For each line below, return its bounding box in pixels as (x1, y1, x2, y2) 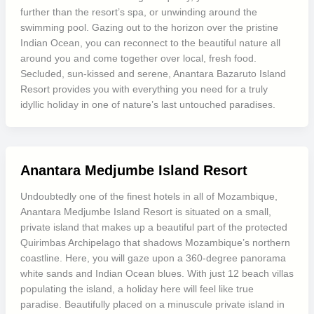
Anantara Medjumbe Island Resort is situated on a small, (20, 206, 271, 217)
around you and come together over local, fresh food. (20, 53, 257, 64)
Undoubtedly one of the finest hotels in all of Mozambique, (20, 191, 278, 202)
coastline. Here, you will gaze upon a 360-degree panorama (20, 252, 286, 264)
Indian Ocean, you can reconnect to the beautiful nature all (20, 37, 280, 48)
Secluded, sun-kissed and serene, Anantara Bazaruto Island (20, 68, 286, 79)
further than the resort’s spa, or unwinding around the (20, 6, 257, 18)
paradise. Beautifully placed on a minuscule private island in (20, 299, 285, 310)
